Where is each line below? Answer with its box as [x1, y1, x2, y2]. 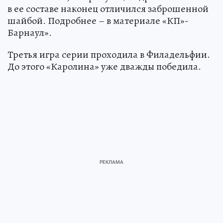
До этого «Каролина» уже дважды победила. [7, 59, 201, 73]
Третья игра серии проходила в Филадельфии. [7, 47, 210, 61]
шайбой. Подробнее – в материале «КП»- [7, 13, 189, 27]
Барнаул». [7, 25, 52, 39]
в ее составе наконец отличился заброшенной [7, 1, 209, 15]
